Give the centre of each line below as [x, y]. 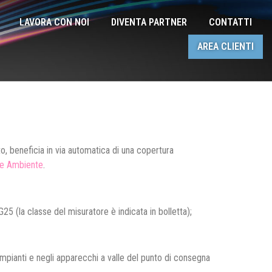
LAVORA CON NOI [55, 22]
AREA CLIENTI [226, 46]
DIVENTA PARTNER [149, 22]
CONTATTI [231, 22]
